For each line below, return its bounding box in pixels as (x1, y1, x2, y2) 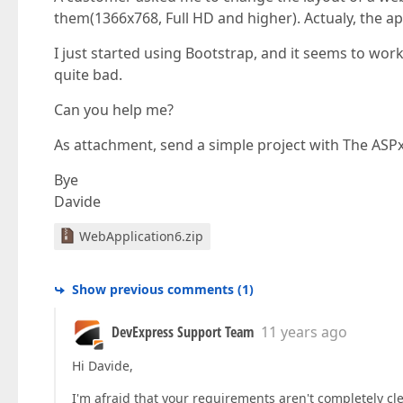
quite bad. (54, 65, 122, 85)
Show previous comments (72, 281, 234, 298)
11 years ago (261, 322, 347, 342)
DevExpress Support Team (112, 322, 254, 342)
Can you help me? (54, 100, 174, 120)
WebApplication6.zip (79, 228, 203, 245)
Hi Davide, (72, 357, 133, 374)
